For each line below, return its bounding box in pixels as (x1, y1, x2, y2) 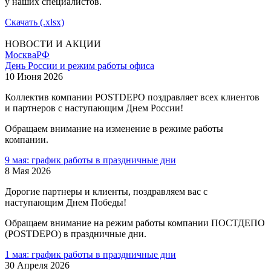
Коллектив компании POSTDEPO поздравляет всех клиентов (5, 91, 260, 102)
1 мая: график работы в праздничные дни (5, 249, 176, 260)
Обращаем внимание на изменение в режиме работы (5, 123, 223, 134)
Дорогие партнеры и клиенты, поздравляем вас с (5, 186, 207, 197)
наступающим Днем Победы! (5, 197, 126, 207)
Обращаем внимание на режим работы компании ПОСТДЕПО (5, 217, 265, 228)
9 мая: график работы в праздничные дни (5, 154, 176, 165)
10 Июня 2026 (5, 71, 63, 82)
